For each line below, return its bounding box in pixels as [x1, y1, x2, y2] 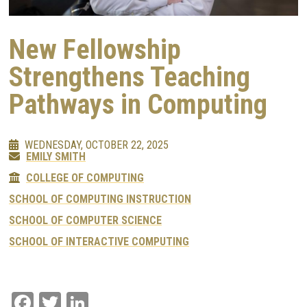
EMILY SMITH [26, 150, 86, 164]
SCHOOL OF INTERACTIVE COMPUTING [9, 235, 189, 249]
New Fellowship [9, 34, 181, 66]
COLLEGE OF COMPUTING [26, 171, 144, 185]
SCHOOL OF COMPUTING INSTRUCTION [9, 193, 191, 206]
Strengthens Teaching [9, 61, 250, 94]
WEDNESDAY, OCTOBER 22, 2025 [25, 138, 169, 152]
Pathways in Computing [9, 88, 267, 121]
